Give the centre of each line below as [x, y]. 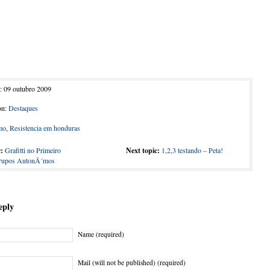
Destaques [23, 108]
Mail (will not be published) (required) [132, 262]
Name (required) [101, 234]
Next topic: [143, 150]
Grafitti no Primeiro [33, 150]
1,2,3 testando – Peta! [192, 150]
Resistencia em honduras [45, 128]
